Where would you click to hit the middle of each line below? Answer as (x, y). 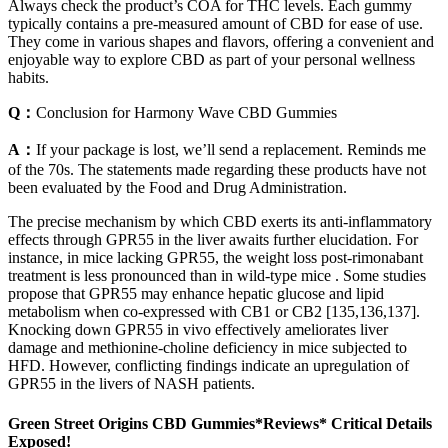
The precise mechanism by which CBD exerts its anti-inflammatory (220, 222)
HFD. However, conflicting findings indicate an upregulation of (208, 366)
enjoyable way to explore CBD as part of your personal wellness (211, 60)
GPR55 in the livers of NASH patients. (131, 384)
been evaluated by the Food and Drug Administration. (177, 188)
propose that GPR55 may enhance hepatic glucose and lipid (196, 294)
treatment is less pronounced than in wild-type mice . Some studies (217, 276)
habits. (28, 78)
